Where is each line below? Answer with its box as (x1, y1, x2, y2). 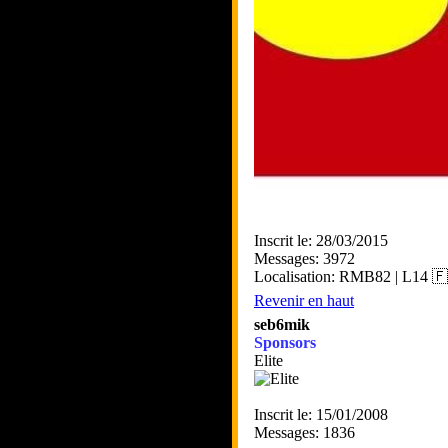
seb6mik (254, 316, 310, 333)
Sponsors (254, 334, 316, 351)
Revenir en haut (254, 292, 354, 309)
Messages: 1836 (254, 424, 355, 441)
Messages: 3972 (254, 250, 355, 267)
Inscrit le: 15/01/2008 (254, 406, 388, 423)
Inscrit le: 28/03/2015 (254, 232, 388, 249)
